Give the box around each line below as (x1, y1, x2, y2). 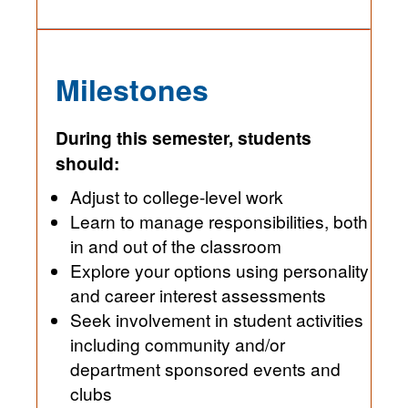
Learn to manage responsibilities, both (70, 209, 368, 234)
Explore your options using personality (70, 258, 369, 283)
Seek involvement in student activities (70, 307, 363, 332)
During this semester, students (56, 125, 311, 151)
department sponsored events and (70, 356, 253, 382)
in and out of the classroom (70, 233, 281, 259)
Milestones (56, 68, 209, 111)
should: (56, 150, 119, 177)
